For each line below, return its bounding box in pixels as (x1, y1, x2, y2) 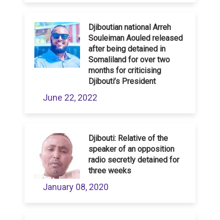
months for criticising (88, 66, 161, 76)
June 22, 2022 (43, 92, 97, 103)
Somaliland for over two (88, 55, 170, 65)
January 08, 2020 (43, 182, 109, 192)
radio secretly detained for (88, 155, 179, 165)
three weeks (88, 166, 131, 176)
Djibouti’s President (88, 77, 156, 86)
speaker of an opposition (88, 144, 174, 154)
